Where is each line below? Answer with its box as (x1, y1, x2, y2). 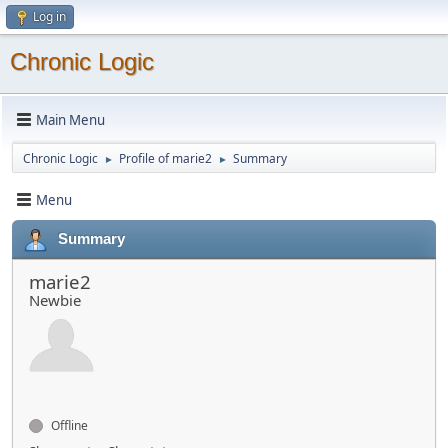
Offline (48, 417, 88, 434)
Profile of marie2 (119, 150, 212, 167)
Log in (33, 8, 66, 25)
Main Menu (36, 110, 105, 129)
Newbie (29, 290, 81, 310)
